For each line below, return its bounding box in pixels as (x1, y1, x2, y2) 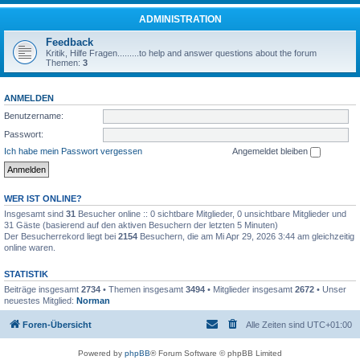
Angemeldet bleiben (232, 146, 310, 156)
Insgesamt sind (4, 208, 66, 219)
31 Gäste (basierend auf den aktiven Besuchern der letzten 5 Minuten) (4, 219, 278, 230)
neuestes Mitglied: (4, 295, 76, 305)
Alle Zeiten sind (246, 320, 307, 330)
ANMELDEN (4, 93, 54, 103)
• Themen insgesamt (100, 284, 186, 294)
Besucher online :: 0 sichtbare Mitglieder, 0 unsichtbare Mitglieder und (76, 208, 346, 219)
